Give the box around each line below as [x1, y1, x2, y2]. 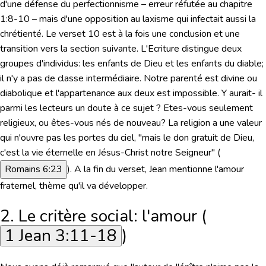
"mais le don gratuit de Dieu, [138, 131, 254, 144]
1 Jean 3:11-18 [5, 224, 117, 248]
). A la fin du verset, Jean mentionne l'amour [67, 162, 244, 176]
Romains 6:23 [5, 162, 62, 176]
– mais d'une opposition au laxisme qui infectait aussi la [30, 12, 256, 26]
